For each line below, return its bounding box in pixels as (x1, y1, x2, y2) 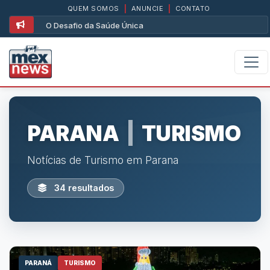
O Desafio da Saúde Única (46, 20, 143, 30)
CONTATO (175, 4, 210, 13)
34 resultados (52, 183, 114, 193)
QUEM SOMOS (67, 4, 119, 13)
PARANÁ (25, 259, 52, 267)
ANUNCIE (131, 4, 163, 13)
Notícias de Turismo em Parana (27, 154, 178, 166)
